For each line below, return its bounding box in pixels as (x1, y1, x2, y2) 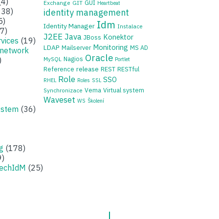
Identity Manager (44, 22, 95, 30)
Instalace (117, 22, 143, 30)
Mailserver (62, 44, 91, 51)
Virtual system (103, 86, 144, 94)
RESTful (117, 65, 139, 73)
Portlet (115, 56, 130, 63)
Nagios (64, 55, 83, 63)
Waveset (44, 94, 75, 105)
